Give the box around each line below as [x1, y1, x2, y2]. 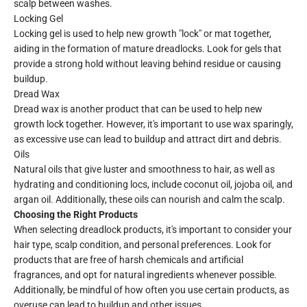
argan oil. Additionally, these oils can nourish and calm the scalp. [14, 194, 285, 206]
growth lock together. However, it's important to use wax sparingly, [14, 119, 293, 130]
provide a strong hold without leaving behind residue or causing [14, 58, 281, 70]
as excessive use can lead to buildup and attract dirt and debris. [14, 134, 282, 145]
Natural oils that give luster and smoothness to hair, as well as [14, 164, 275, 175]
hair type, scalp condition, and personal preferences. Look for [14, 239, 271, 251]
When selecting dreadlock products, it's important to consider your [14, 224, 292, 236]
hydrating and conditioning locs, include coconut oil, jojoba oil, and [14, 179, 293, 191]
